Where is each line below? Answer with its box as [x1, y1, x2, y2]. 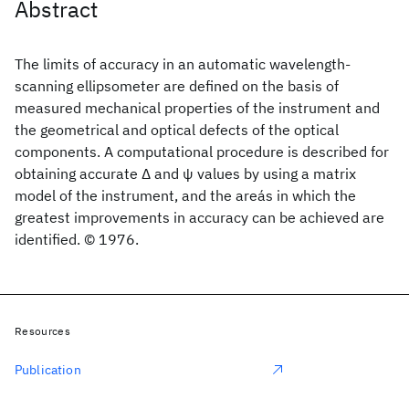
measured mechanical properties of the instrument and [15, 99, 380, 117]
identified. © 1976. [15, 230, 139, 248]
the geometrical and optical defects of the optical [15, 121, 339, 139]
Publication [15, 362, 81, 378]
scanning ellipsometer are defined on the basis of [15, 77, 339, 95]
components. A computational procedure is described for [15, 142, 389, 161]
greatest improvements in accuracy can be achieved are [15, 208, 384, 226]
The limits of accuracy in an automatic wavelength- [15, 55, 351, 73]
